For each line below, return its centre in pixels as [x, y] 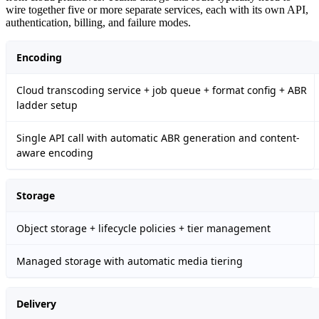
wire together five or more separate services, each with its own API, [157, 10]
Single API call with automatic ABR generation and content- [158, 138]
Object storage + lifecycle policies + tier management [143, 229]
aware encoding [55, 153]
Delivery [36, 304]
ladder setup [47, 105]
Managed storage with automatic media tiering [130, 261]
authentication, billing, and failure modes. [98, 23]
